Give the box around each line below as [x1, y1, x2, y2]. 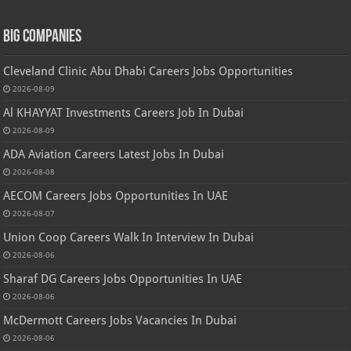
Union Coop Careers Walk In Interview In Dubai [3, 230, 255, 245]
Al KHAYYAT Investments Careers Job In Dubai [3, 106, 244, 121]
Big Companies [3, 28, 82, 47]
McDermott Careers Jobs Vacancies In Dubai [3, 313, 237, 328]
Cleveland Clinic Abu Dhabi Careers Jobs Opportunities [3, 64, 294, 79]
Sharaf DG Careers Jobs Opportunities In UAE [3, 272, 243, 287]
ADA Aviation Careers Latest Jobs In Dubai [3, 147, 225, 162]
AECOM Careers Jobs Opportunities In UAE [3, 189, 229, 204]
